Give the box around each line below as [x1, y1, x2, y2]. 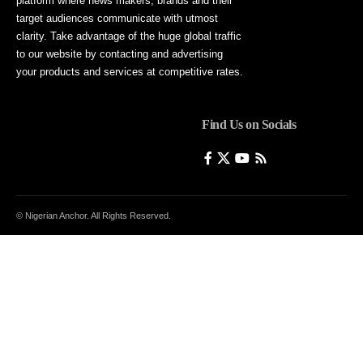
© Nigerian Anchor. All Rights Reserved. [16, 211, 171, 221]
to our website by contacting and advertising [16, 48, 223, 61]
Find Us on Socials [202, 117, 297, 132]
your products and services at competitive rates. [16, 66, 243, 79]
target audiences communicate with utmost [16, 12, 218, 25]
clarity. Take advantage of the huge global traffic [16, 30, 241, 43]
